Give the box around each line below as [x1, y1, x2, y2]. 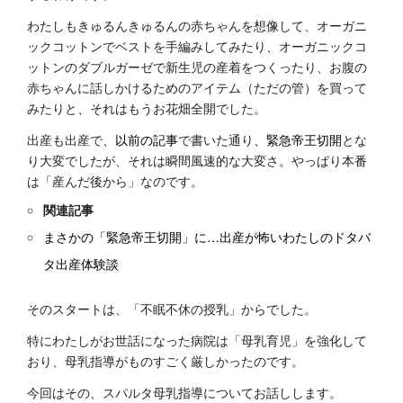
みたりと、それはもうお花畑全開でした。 [27, 99, 266, 117]
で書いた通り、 [178, 130, 266, 148]
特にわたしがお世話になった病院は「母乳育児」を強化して [27, 331, 367, 349]
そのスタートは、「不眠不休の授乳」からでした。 [27, 300, 317, 318]
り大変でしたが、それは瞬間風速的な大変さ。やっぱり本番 [27, 151, 367, 169]
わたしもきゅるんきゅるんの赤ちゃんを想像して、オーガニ [27, 16, 367, 34]
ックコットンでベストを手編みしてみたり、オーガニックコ [27, 37, 367, 55]
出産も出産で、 [27, 130, 115, 148]
